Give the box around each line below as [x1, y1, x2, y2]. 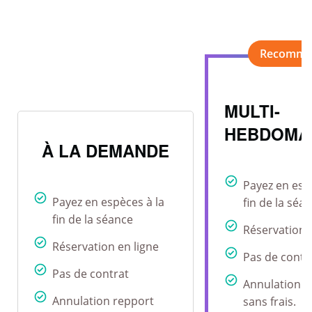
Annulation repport [52, 292, 154, 309]
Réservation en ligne [52, 238, 159, 254]
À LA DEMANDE [42, 138, 169, 162]
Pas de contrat [52, 265, 129, 281]
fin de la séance [52, 211, 133, 227]
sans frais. [243, 293, 296, 309]
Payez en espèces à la [52, 194, 164, 210]
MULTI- [224, 98, 280, 123]
